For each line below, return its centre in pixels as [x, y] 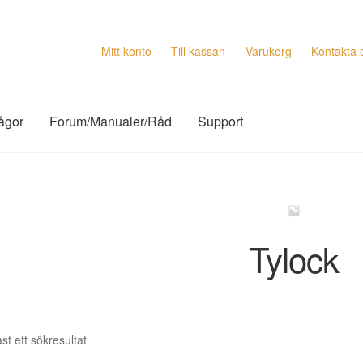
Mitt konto [126, 51]
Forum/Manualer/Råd [111, 122]
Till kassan [199, 51]
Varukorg [268, 51]
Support [221, 122]
